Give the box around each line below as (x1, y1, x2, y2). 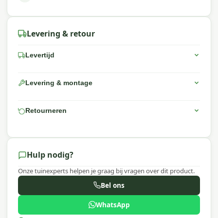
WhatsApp (95, 200, 130, 210)
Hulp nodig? (26, 149, 73, 161)
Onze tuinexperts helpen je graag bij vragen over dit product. (18, 166, 195, 175)
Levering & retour (26, 28, 95, 39)
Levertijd (25, 51, 54, 59)
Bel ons (101, 181, 125, 190)
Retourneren (25, 107, 67, 115)
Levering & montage (25, 79, 92, 87)
